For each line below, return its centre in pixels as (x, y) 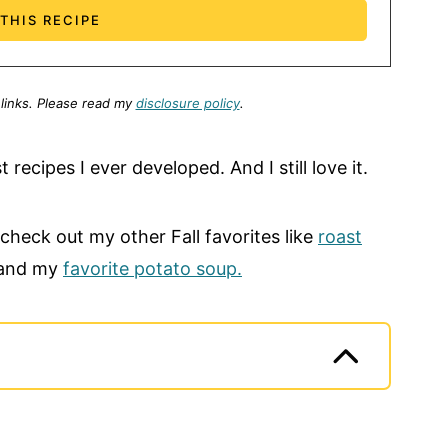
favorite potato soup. (152, 269)
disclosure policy (187, 103)
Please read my (86, 103)
